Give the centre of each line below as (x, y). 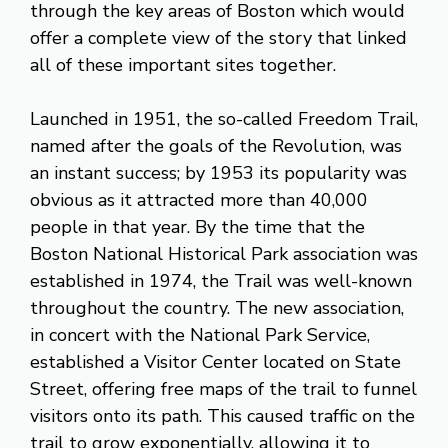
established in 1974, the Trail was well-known (221, 280)
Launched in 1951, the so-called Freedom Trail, (224, 118)
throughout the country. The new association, (217, 307)
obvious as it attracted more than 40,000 (199, 199)
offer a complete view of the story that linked (218, 37)
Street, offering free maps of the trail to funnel (223, 388)
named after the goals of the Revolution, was (216, 145)
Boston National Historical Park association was (224, 253)
